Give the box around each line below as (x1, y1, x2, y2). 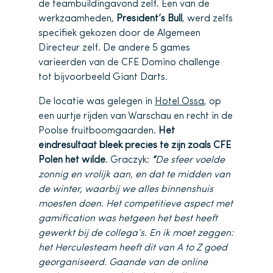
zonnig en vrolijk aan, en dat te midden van (38, 170, 230, 180)
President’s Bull (116, 14, 182, 24)
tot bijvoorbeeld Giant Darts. (38, 73, 168, 82)
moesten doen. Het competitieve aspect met (38, 199, 233, 209)
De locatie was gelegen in (38, 97, 155, 107)
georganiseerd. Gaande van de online (38, 258, 208, 268)
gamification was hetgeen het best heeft (38, 214, 218, 224)
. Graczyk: (105, 155, 152, 165)
